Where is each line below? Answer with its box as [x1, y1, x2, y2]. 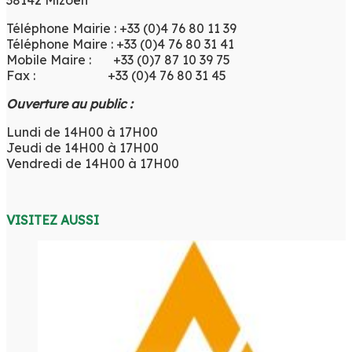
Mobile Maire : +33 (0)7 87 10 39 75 [6, 51, 230, 68]
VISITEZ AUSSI [6, 211, 99, 228]
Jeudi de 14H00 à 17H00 [6, 139, 159, 156]
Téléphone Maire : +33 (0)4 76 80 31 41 [6, 35, 234, 52]
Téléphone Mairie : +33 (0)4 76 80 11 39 [6, 20, 236, 36]
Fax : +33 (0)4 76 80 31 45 [6, 67, 226, 83]
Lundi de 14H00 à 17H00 [6, 123, 158, 140]
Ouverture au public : [6, 95, 133, 112]
